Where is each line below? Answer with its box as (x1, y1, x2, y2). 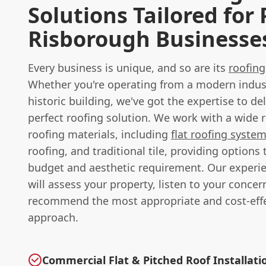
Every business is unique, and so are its (28, 60, 229, 75)
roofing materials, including (28, 126, 171, 141)
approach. (28, 210, 78, 224)
